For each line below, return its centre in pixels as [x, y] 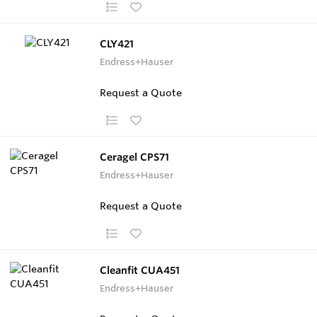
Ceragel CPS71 [134, 157]
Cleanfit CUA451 [140, 270]
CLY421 [117, 44]
